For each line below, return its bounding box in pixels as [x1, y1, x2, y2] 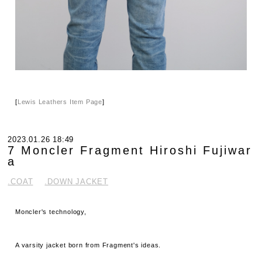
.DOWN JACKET [44, 177, 109, 186]
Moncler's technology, [15, 208, 87, 215]
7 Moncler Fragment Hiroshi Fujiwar [8, 143, 253, 157]
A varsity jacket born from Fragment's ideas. [15, 242, 161, 249]
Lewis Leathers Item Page [17, 98, 103, 105]
